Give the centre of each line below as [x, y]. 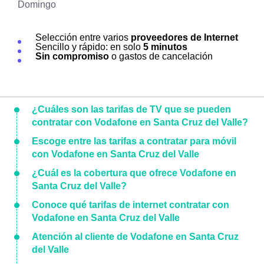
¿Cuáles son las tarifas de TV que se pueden [131, 109]
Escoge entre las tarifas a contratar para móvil [134, 141]
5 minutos [165, 47]
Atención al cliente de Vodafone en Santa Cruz [135, 237]
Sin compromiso [72, 56]
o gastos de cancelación [161, 56]
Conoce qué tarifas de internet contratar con [131, 205]
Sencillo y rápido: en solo [89, 47]
